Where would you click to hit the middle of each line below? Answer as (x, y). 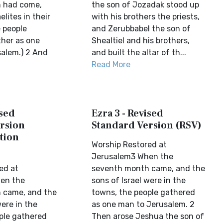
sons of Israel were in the (139, 180)
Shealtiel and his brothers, (141, 41)
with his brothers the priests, (146, 17)
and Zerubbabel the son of (141, 29)
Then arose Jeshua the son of (148, 216)
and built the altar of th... (139, 53)
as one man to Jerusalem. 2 (143, 204)
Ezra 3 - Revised (128, 113)
